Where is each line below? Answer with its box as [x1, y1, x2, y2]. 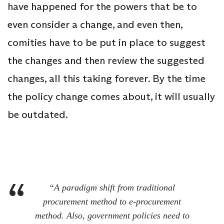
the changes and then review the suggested [7, 54, 204, 67]
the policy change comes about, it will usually [7, 90, 215, 103]
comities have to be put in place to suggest [7, 36, 205, 49]
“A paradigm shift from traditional [49, 182, 175, 193]
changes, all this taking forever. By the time [7, 72, 205, 85]
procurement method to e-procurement [43, 196, 181, 207]
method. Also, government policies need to [34, 210, 189, 221]
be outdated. [7, 108, 68, 121]
